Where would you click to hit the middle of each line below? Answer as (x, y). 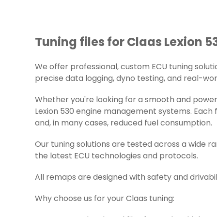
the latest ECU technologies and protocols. (116, 156)
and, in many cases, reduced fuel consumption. (124, 124)
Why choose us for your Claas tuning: (105, 199)
